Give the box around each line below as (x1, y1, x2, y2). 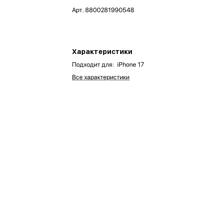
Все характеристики (72, 73, 130, 81)
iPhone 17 (117, 61, 145, 69)
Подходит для (72, 61, 112, 69)
